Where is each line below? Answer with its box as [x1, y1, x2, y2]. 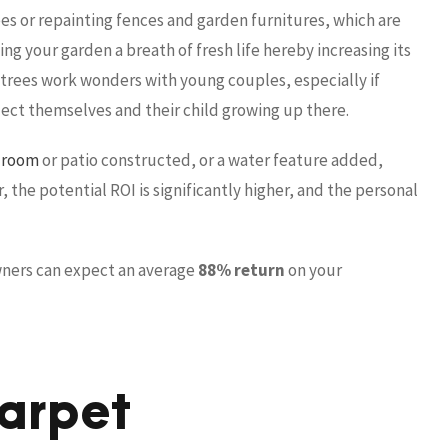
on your [285, 258, 342, 281]
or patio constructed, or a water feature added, [39, 148, 383, 171]
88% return [198, 258, 285, 281]
